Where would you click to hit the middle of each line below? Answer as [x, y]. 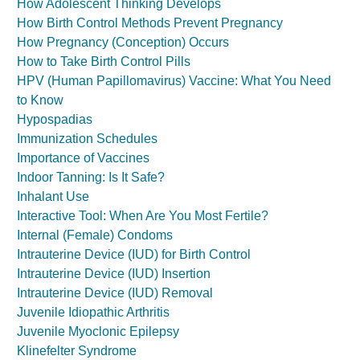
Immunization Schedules [87, 139]
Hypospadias [55, 119]
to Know [40, 100]
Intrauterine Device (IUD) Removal [115, 293]
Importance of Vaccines [83, 158]
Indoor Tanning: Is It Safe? [91, 177]
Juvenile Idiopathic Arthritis [93, 312]
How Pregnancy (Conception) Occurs [123, 42]
